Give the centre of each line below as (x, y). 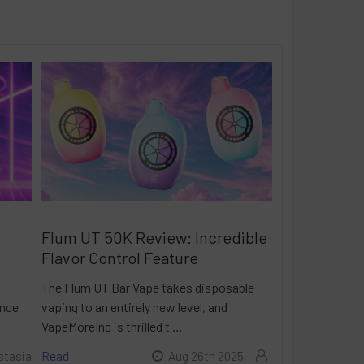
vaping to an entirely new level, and (134, 307)
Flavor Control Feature (119, 258)
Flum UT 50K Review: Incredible (154, 238)
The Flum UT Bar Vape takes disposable (147, 288)
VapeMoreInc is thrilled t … (112, 327)
